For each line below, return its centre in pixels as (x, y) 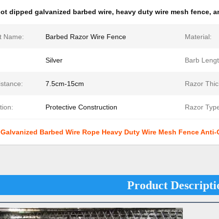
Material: (198, 37)
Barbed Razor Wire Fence (86, 37)
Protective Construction (81, 107)
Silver (54, 60)
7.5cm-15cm (65, 84)
